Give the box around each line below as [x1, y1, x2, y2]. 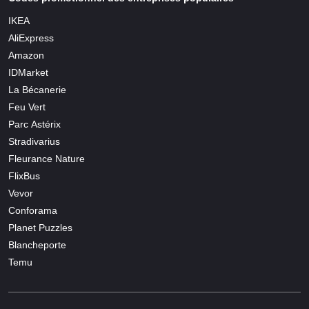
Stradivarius [8, 136, 60, 148]
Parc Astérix [8, 119, 61, 130]
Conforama [8, 205, 57, 217]
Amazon [8, 50, 44, 61]
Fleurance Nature [8, 153, 85, 165]
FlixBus [8, 170, 40, 182]
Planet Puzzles [8, 222, 72, 234]
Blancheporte [8, 239, 66, 251]
